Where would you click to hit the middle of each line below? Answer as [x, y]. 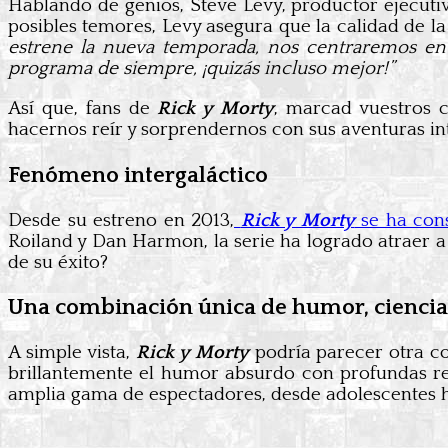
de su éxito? [58, 262]
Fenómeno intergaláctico [138, 175]
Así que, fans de [83, 109]
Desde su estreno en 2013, [121, 220]
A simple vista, [72, 353]
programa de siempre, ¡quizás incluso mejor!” [201, 69]
